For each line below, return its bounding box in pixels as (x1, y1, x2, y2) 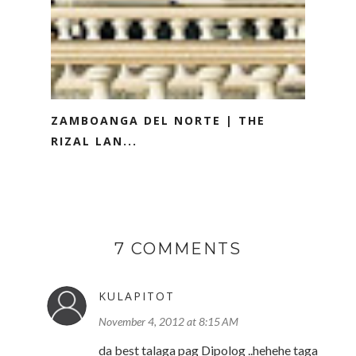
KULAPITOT (99, 288, 175, 304)
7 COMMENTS (114, 239, 242, 259)
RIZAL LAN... (51, 133, 137, 149)
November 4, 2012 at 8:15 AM (99, 315, 238, 329)
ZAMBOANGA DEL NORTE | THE (51, 113, 265, 129)
